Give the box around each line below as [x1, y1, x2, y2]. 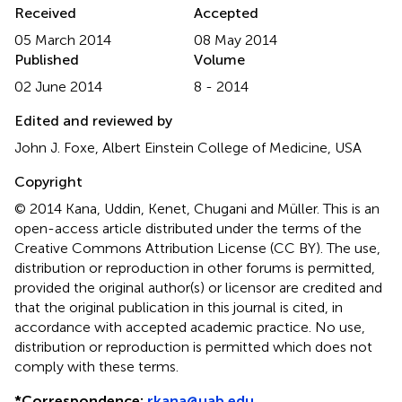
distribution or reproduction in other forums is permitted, [14, 258, 375, 276]
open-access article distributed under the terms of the [14, 219, 362, 237]
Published [14, 50, 79, 68]
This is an [323, 199, 380, 217]
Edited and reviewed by [14, 111, 172, 129]
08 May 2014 [194, 31, 277, 48]
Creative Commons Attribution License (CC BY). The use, [14, 239, 380, 257]
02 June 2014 [14, 77, 102, 95]
